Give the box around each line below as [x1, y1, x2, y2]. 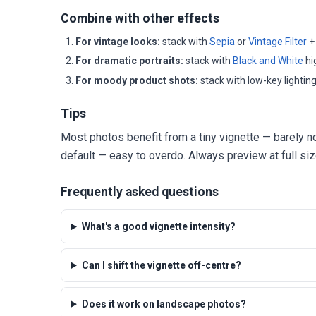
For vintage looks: [75, 35, 160, 47]
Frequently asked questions [61, 185, 219, 200]
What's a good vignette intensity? [81, 221, 236, 233]
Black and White [233, 55, 303, 67]
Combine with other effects [61, 11, 219, 25]
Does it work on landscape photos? [81, 298, 246, 310]
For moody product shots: [75, 75, 198, 87]
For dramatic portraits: [75, 55, 183, 67]
